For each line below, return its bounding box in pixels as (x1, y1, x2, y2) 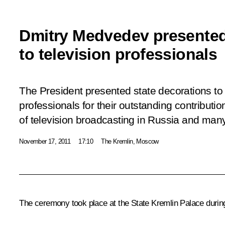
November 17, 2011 (19, 137, 71, 145)
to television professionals (19, 45, 217, 63)
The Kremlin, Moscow (101, 137, 159, 145)
